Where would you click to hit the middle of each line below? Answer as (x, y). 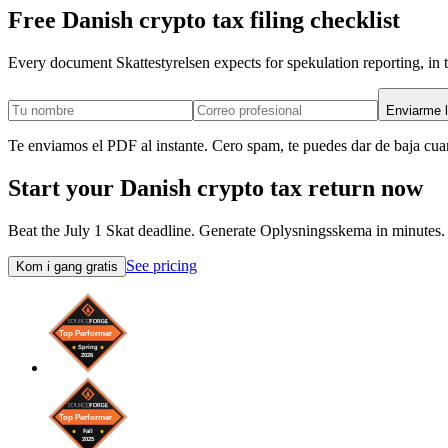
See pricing (161, 265)
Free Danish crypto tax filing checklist (204, 19)
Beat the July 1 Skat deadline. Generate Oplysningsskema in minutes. (226, 230)
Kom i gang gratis (67, 266)
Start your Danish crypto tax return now (215, 187)
